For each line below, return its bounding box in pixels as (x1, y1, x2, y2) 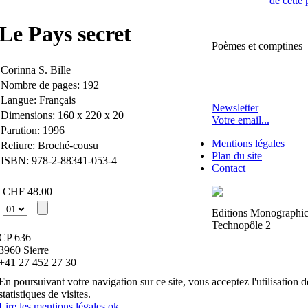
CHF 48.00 (3, 185, 52, 197)
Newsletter (212, 102, 258, 113)
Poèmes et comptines (212, 40, 302, 52)
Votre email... (212, 114, 269, 126)
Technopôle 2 (212, 219, 271, 231)
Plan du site (212, 150, 262, 162)
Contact (212, 162, 245, 174)
